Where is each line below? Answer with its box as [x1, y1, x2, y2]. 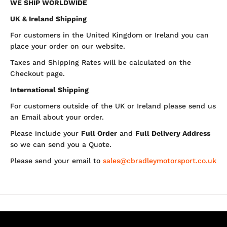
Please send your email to [10, 157, 103, 165]
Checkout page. [10, 69, 65, 78]
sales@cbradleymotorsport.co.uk [103, 157, 216, 165]
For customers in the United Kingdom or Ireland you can [10, 31, 209, 39]
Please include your [10, 129, 81, 137]
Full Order [81, 129, 117, 137]
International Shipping [10, 86, 89, 94]
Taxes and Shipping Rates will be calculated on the [10, 58, 191, 66]
